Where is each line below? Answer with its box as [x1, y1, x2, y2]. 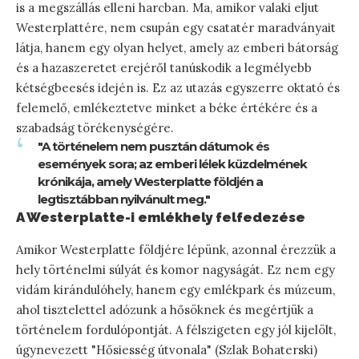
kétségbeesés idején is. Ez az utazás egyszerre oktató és [16, 79, 340, 95]
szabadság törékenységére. [16, 119, 174, 135]
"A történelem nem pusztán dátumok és [38, 138, 269, 154]
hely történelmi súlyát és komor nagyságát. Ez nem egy [16, 262, 335, 278]
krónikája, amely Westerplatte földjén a [38, 173, 263, 189]
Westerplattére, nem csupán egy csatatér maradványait [16, 19, 336, 35]
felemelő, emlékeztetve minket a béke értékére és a [16, 99, 317, 115]
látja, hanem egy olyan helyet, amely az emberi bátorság [16, 39, 338, 55]
